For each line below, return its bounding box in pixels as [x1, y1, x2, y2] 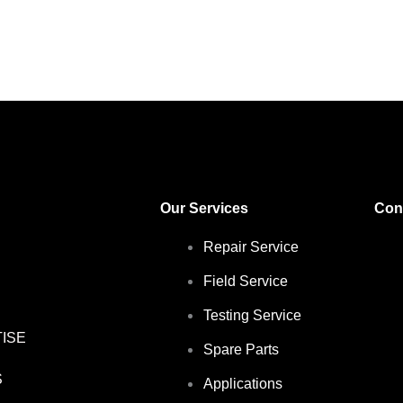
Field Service [202, 273, 288, 290]
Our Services [159, 201, 248, 217]
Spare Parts [202, 342, 279, 358]
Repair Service [202, 239, 299, 255]
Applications [202, 376, 282, 392]
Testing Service [202, 308, 301, 324]
